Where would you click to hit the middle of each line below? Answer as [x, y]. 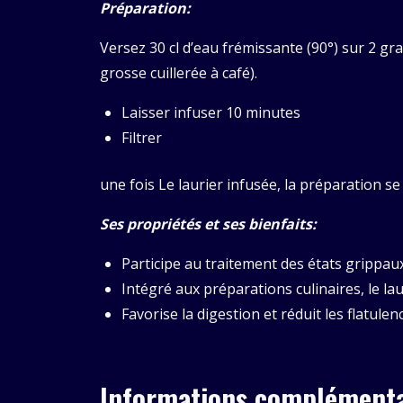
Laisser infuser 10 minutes [211, 113]
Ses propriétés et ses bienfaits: [208, 224]
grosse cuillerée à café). [179, 73]
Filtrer [142, 138]
